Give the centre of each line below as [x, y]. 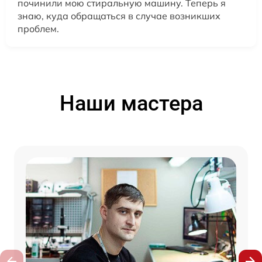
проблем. [38, 28]
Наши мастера [131, 103]
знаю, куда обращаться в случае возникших [119, 15]
